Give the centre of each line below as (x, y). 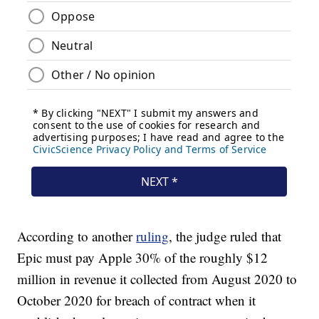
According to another (77, 236)
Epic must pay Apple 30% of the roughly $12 (143, 258)
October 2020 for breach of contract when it (137, 300)
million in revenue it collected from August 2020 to (157, 279)
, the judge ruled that (225, 236)
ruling (153, 236)
